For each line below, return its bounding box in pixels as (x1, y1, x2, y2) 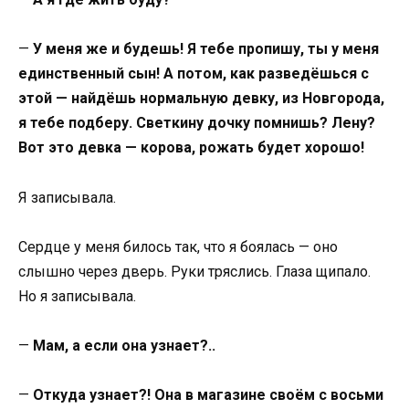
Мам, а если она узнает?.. (33, 337, 215, 354)
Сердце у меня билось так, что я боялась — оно (18, 237, 338, 256)
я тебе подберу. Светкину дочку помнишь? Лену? (18, 114, 375, 132)
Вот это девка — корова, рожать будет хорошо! (18, 139, 364, 157)
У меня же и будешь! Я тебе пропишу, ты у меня (33, 40, 379, 58)
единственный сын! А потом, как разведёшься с (18, 65, 369, 83)
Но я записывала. (18, 287, 136, 305)
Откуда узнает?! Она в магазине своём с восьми (33, 386, 383, 404)
